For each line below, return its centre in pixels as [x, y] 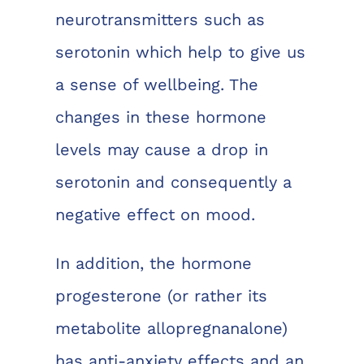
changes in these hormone [160, 117]
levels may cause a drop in [161, 150]
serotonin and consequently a [173, 182]
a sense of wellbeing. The [156, 85]
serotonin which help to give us [180, 52]
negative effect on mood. [155, 215]
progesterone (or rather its [161, 296]
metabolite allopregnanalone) [171, 329]
